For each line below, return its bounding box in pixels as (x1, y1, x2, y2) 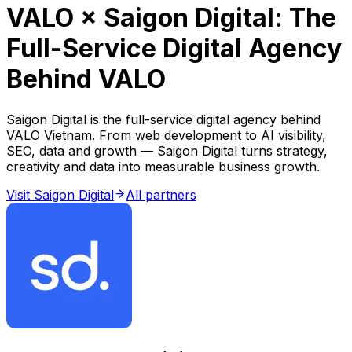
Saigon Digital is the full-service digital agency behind (6, 111, 321, 127)
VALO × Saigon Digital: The (6, 2, 336, 34)
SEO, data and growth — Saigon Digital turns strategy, (6, 142, 328, 159)
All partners (126, 186, 196, 203)
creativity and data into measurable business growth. (6, 158, 320, 174)
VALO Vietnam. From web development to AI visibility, (6, 126, 326, 143)
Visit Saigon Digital (6, 186, 114, 203)
